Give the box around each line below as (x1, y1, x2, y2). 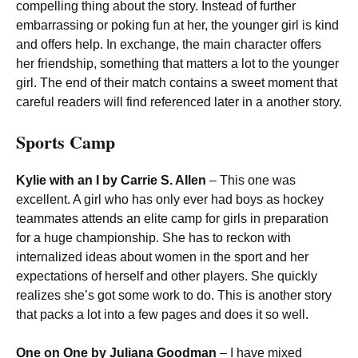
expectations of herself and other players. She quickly (16, 269, 317, 283)
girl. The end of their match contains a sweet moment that (16, 76, 337, 89)
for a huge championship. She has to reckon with (16, 231, 291, 245)
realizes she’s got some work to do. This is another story (16, 288, 332, 302)
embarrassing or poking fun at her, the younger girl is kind (16, 18, 339, 32)
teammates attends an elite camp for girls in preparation (16, 212, 328, 225)
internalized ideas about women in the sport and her (16, 250, 308, 264)
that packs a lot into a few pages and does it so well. (16, 308, 308, 321)
